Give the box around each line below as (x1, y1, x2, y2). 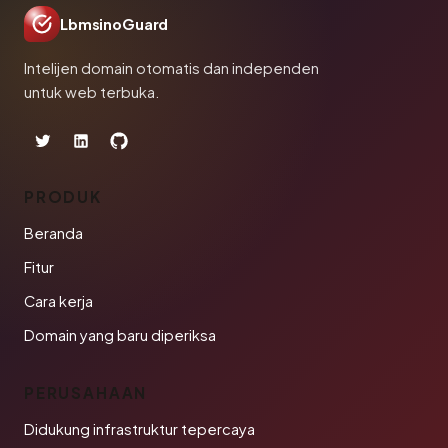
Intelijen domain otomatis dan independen (24, 59, 319, 77)
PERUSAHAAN (24, 383, 148, 402)
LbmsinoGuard (60, 15, 169, 33)
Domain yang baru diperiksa (24, 326, 216, 344)
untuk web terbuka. (24, 83, 160, 101)
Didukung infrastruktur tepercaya (24, 420, 255, 438)
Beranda (24, 224, 83, 242)
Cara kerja (24, 292, 93, 310)
